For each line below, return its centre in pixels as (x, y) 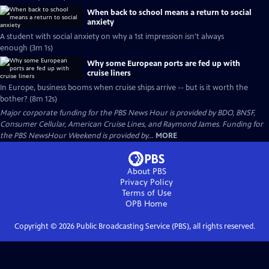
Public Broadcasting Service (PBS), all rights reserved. (165, 226)
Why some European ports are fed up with (164, 63)
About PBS (147, 171)
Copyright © (36, 226)
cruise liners (109, 73)
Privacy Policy (147, 182)
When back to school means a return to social (169, 12)
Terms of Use (147, 193)
